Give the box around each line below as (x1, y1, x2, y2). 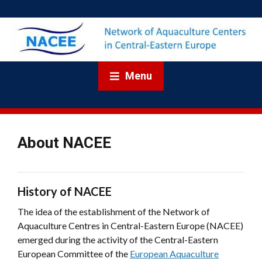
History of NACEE (18, 184, 112, 198)
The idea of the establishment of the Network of (18, 205, 210, 217)
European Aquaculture (130, 247, 219, 259)
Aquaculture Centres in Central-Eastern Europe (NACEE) (18, 219, 243, 231)
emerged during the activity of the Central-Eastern (18, 233, 218, 245)
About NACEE (18, 133, 111, 151)
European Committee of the (18, 247, 130, 259)
